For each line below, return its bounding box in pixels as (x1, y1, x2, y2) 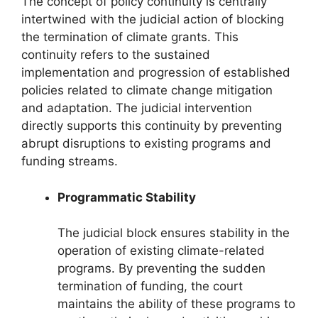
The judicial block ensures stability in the (57, 226, 290, 240)
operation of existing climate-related (57, 243, 265, 258)
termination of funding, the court (57, 279, 243, 293)
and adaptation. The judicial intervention (21, 101, 252, 115)
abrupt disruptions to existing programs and (21, 136, 271, 150)
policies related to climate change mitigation (21, 83, 273, 97)
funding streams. (21, 154, 118, 168)
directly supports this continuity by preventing (21, 119, 282, 133)
